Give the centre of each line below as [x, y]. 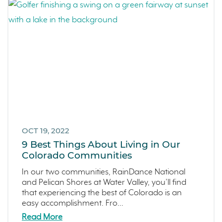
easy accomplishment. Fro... [73, 203]
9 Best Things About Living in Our [101, 144]
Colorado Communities [77, 155]
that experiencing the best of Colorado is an [102, 193]
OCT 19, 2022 [46, 131]
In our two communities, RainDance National [104, 172]
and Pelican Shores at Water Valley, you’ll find [104, 182]
